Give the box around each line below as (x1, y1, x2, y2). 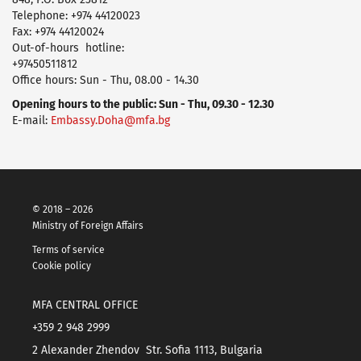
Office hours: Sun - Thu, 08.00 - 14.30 (12, 73, 199, 87)
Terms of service (32, 243, 105, 255)
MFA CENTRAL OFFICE (32, 297, 138, 312)
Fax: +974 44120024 (12, 24, 104, 39)
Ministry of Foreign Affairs (32, 219, 143, 231)
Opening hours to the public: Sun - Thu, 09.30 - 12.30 (12, 97, 276, 111)
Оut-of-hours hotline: (12, 40, 124, 55)
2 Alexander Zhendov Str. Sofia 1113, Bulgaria (32, 342, 263, 357)
